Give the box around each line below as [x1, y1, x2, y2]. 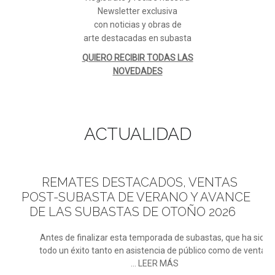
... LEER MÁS [130, 258, 179, 268]
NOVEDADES [112, 66, 163, 76]
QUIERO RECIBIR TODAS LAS [82, 53, 193, 63]
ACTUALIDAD [83, 124, 192, 144]
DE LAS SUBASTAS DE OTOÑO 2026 [29, 204, 236, 219]
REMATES [41, 175, 99, 190]
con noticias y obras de [93, 20, 182, 29]
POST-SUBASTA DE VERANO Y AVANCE [21, 190, 251, 204]
